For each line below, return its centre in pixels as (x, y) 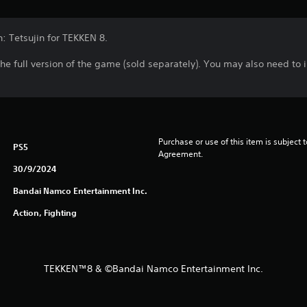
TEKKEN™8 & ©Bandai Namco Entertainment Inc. (153, 269)
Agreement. (180, 154)
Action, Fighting (45, 213)
